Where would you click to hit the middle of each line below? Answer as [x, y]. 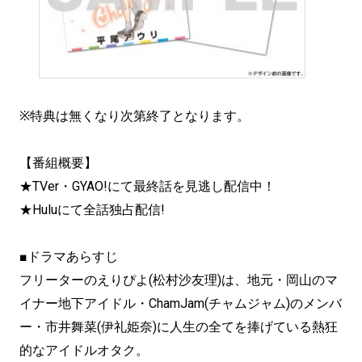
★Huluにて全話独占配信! [92, 210]
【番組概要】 [58, 163]
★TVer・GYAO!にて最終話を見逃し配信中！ [147, 187]
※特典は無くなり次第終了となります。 [135, 116]
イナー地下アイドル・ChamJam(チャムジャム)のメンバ [181, 304]
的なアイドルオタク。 [84, 351]
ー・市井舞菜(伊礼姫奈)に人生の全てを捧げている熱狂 [179, 327]
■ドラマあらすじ [69, 257]
